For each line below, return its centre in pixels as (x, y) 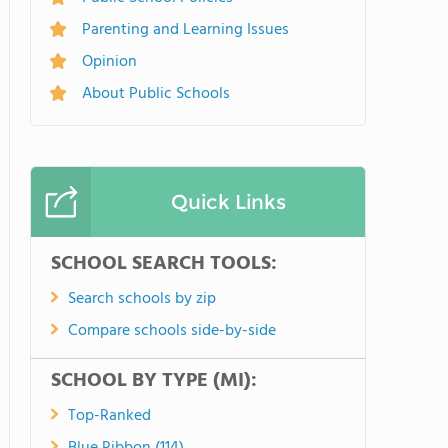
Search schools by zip (142, 298)
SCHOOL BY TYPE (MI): (154, 380)
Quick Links (228, 201)
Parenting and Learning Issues (185, 29)
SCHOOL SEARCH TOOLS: (164, 263)
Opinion (109, 61)
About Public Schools (156, 93)
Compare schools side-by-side (172, 330)
